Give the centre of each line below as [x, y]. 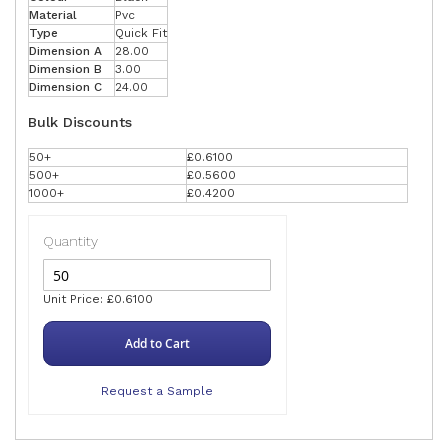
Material [53, 15]
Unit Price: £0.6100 [98, 299]
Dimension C [65, 87]
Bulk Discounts [80, 122]
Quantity [71, 240]
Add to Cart [157, 344]
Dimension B [65, 69]
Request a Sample [157, 391]
